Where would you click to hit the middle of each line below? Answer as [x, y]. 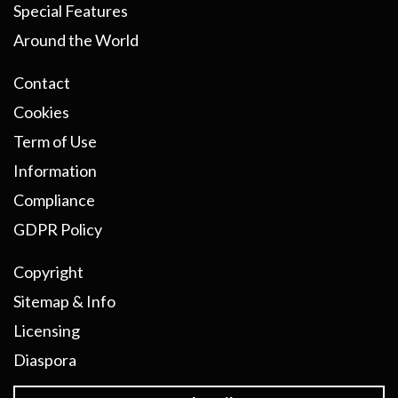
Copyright [48, 272]
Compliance [54, 200]
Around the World [76, 40]
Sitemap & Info [64, 302]
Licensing [47, 331]
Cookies [41, 112]
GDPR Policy [58, 230]
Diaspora [45, 360]
